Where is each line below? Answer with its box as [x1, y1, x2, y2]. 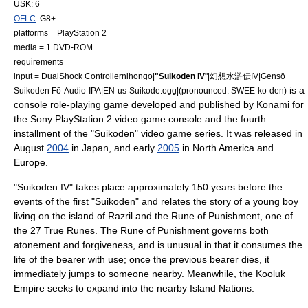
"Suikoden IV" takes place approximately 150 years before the [14, 181, 283, 192]
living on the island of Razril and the [14, 210, 171, 221]
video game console [115, 113, 202, 124]
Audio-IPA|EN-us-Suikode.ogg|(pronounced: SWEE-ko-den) [64, 86, 287, 95]
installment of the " [14, 128, 94, 139]
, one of [260, 210, 293, 221]
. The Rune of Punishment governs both [95, 225, 269, 236]
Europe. [14, 157, 48, 168]
